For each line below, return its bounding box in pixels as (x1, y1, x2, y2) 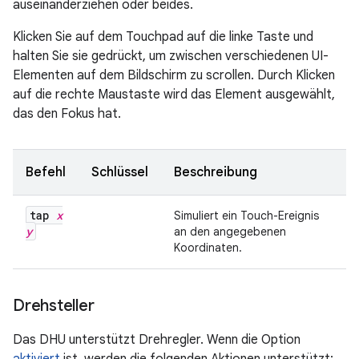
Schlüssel (91, 164, 148, 181)
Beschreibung (174, 164, 257, 181)
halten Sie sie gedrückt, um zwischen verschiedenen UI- (13, 48, 329, 65)
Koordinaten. (174, 240, 242, 256)
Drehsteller (13, 296, 95, 317)
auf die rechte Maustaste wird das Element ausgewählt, (13, 87, 335, 103)
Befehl (26, 164, 66, 181)
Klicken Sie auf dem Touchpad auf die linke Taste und (13, 29, 313, 46)
